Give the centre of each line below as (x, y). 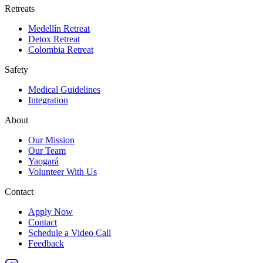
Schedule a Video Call (70, 233)
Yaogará (43, 161)
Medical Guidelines (64, 90)
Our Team (47, 151)
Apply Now (50, 212)
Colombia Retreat (61, 50)
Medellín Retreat (59, 29)
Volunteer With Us (63, 172)
